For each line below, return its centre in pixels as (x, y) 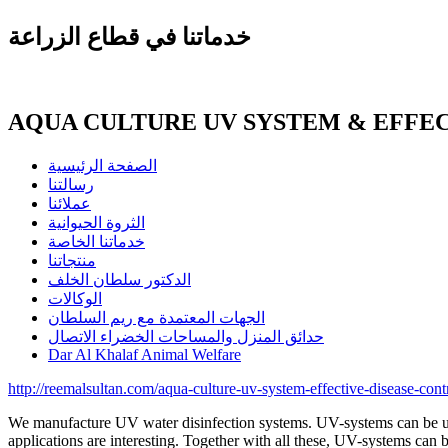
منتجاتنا (72, 260)
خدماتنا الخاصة (96, 241)
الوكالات (75, 298)
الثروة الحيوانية (96, 222)
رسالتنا (71, 184)
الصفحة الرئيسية (102, 165)
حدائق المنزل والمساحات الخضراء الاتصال (186, 336)
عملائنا (69, 203)
